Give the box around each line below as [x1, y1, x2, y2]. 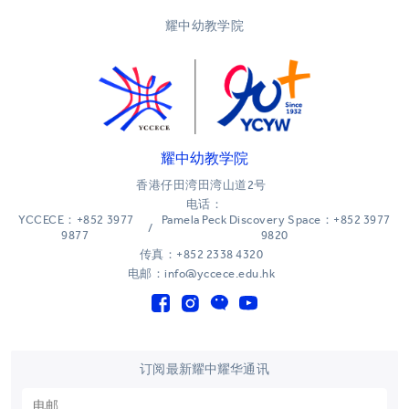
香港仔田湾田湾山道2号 [136, 178, 267, 193]
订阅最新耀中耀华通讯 [140, 362, 269, 378]
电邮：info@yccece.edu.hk [127, 267, 276, 281]
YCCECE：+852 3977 [18, 213, 134, 227]
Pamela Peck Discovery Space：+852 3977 [161, 213, 391, 227]
